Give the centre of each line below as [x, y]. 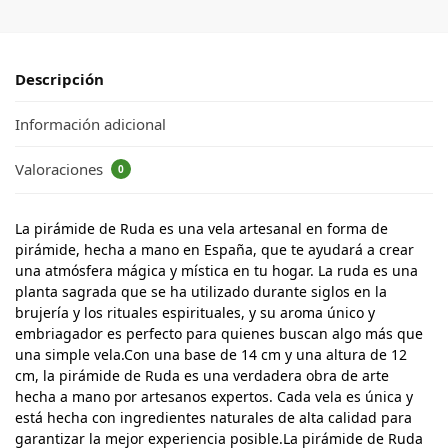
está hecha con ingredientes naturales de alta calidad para [213, 417]
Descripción [59, 78]
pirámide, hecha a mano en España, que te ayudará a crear [214, 249]
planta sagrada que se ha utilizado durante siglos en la [201, 291]
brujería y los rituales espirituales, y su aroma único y [195, 312]
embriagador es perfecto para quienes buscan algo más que [219, 333]
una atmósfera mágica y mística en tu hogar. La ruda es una [216, 270]
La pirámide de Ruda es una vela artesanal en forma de [201, 228]
